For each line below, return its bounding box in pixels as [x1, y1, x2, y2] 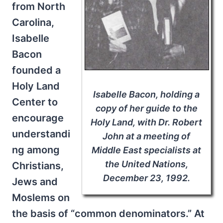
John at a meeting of [103, 131, 190, 142]
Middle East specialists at [92, 145, 201, 156]
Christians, [12, 159, 64, 172]
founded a [12, 64, 61, 76]
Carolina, [12, 16, 54, 28]
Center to [12, 96, 58, 108]
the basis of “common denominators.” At [12, 207, 205, 220]
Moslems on [12, 191, 70, 204]
